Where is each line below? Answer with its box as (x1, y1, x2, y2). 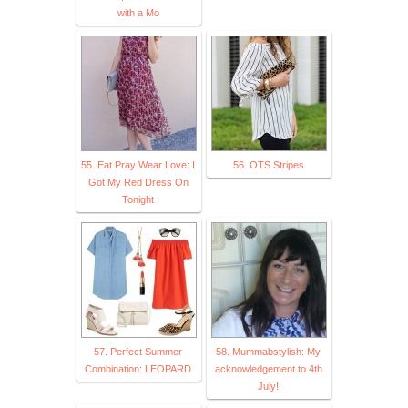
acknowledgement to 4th (214, 362, 322, 374)
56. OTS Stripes (232, 158, 304, 170)
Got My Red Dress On (87, 176, 189, 188)
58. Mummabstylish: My (216, 345, 321, 357)
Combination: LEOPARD (85, 362, 191, 374)
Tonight (122, 193, 154, 205)
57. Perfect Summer (94, 345, 182, 357)
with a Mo (117, 6, 159, 18)
